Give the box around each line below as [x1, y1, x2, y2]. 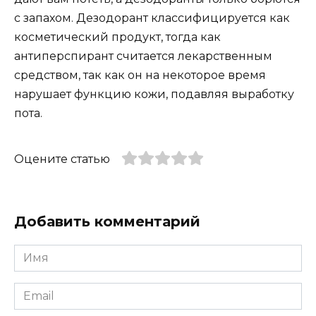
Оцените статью [14, 152, 110, 166]
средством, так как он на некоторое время [14, 68, 266, 82]
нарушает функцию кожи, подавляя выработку [14, 87, 294, 101]
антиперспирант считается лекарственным [14, 49, 272, 63]
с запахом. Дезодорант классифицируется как [14, 11, 290, 25]
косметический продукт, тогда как [14, 30, 221, 44]
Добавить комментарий [14, 212, 200, 230]
